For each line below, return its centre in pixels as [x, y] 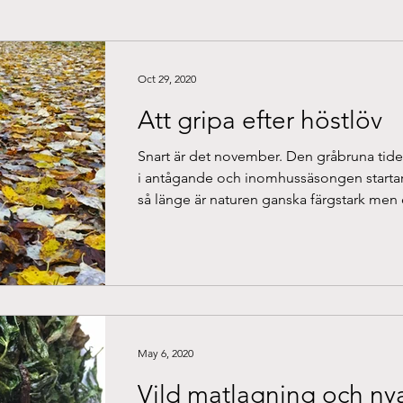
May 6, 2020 [166, 353]
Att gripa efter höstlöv [260, 120]
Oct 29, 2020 [167, 78]
